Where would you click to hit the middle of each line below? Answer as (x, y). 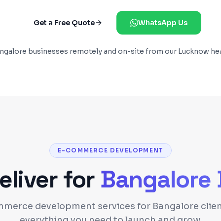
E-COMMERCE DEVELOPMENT (110, 150)
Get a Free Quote (64, 23)
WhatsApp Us (163, 23)
